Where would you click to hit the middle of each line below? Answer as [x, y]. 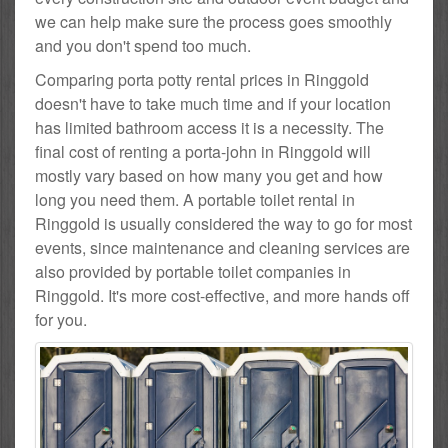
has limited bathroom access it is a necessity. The [209, 127]
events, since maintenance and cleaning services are [222, 247]
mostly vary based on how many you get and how [209, 175]
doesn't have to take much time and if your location [213, 103]
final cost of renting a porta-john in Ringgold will [203, 151]
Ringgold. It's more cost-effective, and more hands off [222, 295]
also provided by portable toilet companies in [193, 271]
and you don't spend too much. [143, 45]
